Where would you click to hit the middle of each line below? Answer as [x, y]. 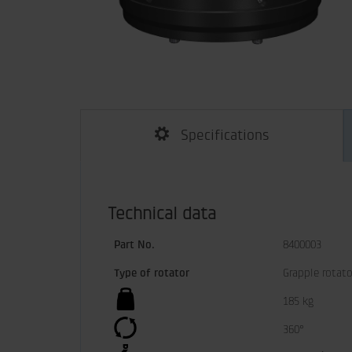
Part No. [134, 245]
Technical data [162, 214]
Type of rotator [152, 273]
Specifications [225, 136]
